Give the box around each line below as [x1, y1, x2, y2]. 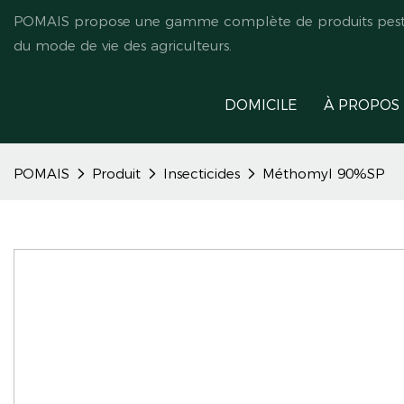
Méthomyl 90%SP [262, 165, 384, 182]
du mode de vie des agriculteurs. [14, 37, 232, 54]
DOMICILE [225, 96, 297, 114]
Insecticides [163, 165, 240, 182]
